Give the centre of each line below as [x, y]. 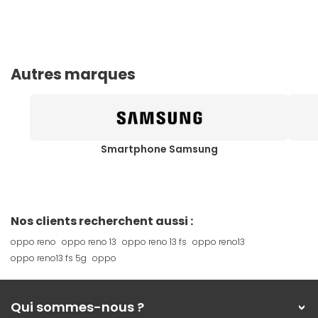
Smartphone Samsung [159, 149]
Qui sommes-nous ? [77, 307]
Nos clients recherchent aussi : [102, 221]
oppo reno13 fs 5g [49, 258]
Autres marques [73, 75]
